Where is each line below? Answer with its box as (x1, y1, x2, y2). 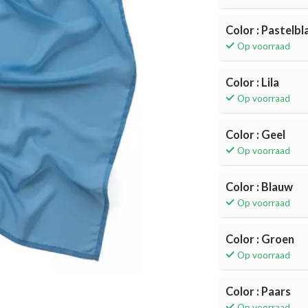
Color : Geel (225, 128, 286, 142)
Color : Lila (225, 76, 280, 89)
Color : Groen (225, 232, 295, 246)
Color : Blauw (225, 180, 294, 194)
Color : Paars (225, 285, 291, 298)
